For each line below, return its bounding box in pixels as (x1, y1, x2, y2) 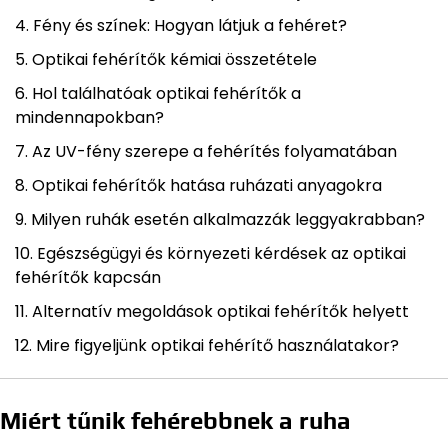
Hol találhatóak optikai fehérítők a (32, 82, 301, 106)
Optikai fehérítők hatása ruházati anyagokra (32, 174, 382, 198)
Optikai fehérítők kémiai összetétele (32, 48, 317, 72)
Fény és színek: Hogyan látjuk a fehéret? (33, 14, 347, 38)
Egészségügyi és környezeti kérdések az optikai (37, 242, 406, 266)
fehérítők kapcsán (15, 266, 161, 290)
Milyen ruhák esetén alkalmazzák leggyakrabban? (31, 208, 425, 232)
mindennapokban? (15, 106, 164, 130)
